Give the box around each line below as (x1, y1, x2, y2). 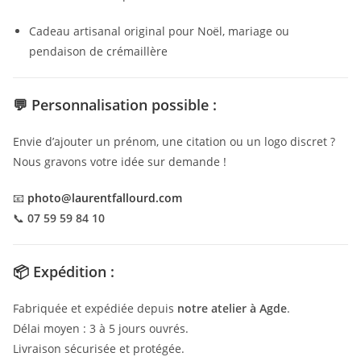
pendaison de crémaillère (29, 44, 168, 60)
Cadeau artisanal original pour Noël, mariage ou (29, 23, 289, 39)
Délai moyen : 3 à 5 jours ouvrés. (13, 321, 189, 337)
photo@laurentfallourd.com (27, 190, 182, 206)
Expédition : (33, 262, 114, 282)
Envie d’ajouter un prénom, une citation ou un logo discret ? (13, 134, 335, 150)
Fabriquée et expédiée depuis (13, 301, 177, 317)
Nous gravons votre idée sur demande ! (13, 154, 226, 170)
